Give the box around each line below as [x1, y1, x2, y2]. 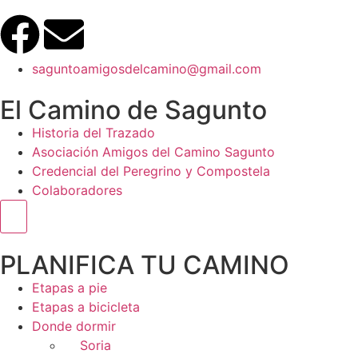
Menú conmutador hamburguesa [13, 207, 209, 224]
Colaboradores [32, 181, 122, 198]
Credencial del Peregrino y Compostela [32, 162, 270, 179]
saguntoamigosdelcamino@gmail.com [32, 60, 261, 77]
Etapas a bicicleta [32, 298, 140, 315]
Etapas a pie [32, 279, 107, 296]
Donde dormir [32, 317, 116, 334]
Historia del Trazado [32, 124, 155, 141]
